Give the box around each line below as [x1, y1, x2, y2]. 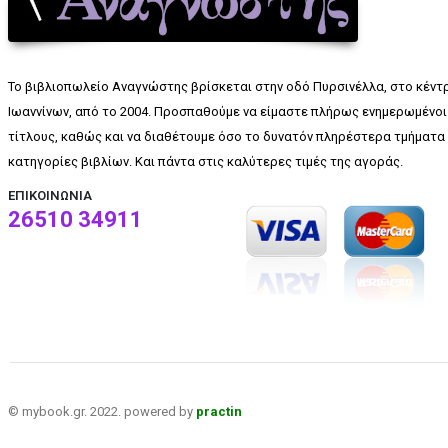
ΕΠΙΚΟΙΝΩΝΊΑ [8, 188, 92, 204]
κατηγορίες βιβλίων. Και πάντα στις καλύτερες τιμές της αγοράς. [8, 154, 403, 170]
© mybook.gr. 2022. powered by [8, 404, 196, 420]
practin [196, 404, 242, 420]
